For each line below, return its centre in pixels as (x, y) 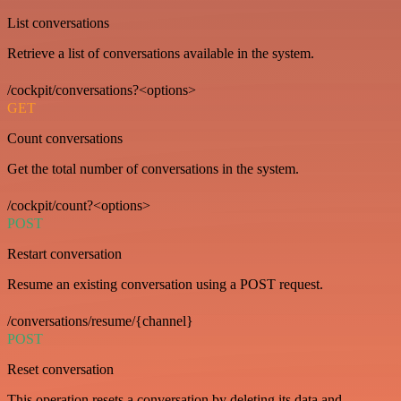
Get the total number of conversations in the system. (153, 169)
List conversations (58, 23)
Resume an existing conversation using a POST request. (165, 284)
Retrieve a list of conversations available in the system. (161, 53)
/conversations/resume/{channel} (100, 321)
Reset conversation (60, 369)
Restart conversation (64, 254)
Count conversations (65, 138)
